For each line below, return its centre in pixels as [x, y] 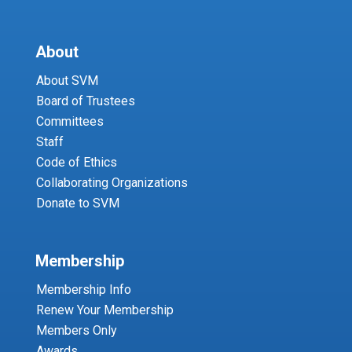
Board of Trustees [85, 101]
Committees [70, 121]
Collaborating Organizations [112, 182]
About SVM [67, 80]
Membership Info [83, 289]
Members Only [76, 330]
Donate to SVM [77, 203]
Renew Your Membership [104, 310]
